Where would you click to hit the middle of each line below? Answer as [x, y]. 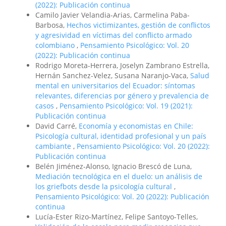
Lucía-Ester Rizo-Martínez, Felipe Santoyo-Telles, [117, 217]
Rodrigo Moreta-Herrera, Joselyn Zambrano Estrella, [122, 66]
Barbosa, [51, 25]
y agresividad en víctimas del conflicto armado [114, 35]
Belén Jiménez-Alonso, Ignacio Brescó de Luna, [114, 166]
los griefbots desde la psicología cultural [105, 187]
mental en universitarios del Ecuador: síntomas [115, 86]
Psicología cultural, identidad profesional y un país [121, 136]
